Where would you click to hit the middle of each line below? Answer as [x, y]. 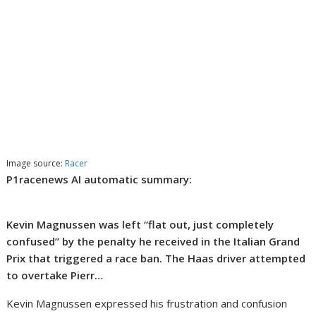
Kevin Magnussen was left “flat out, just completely [140, 225]
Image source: [36, 164]
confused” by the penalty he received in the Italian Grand [153, 242]
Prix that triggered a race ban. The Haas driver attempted [156, 259]
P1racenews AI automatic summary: [99, 180]
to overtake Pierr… [55, 275]
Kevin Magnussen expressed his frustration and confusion [147, 304]
